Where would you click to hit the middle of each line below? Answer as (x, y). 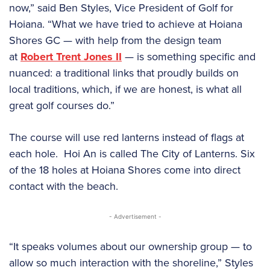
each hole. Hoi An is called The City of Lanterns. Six (132, 153)
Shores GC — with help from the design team (115, 40)
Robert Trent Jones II (71, 56)
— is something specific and (189, 56)
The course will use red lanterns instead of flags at (127, 137)
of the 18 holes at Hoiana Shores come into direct (125, 170)
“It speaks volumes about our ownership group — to (130, 246)
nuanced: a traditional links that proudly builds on (124, 73)
